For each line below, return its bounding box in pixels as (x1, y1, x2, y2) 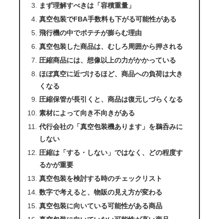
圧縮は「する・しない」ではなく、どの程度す (39, 149, 183, 157)
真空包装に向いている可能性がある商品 (39, 201, 162, 210)
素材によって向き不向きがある (39, 109, 135, 117)
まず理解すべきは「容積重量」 (39, 1, 135, 10)
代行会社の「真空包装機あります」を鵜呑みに (39, 123, 183, 131)
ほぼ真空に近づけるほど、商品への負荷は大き (39, 69, 183, 78)
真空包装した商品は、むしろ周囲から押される (39, 42, 183, 50)
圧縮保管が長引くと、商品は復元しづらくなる (39, 95, 183, 104)
